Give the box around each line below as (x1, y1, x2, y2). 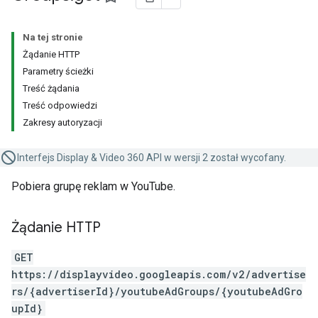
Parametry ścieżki (23, 66, 94, 77)
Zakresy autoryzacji (23, 117, 102, 128)
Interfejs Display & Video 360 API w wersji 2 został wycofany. (17, 152, 286, 163)
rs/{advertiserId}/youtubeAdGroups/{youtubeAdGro (11, 285, 302, 298)
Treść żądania (23, 83, 79, 94)
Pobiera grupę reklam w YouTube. (11, 180, 175, 193)
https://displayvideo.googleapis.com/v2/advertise (11, 268, 306, 281)
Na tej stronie (23, 32, 83, 43)
